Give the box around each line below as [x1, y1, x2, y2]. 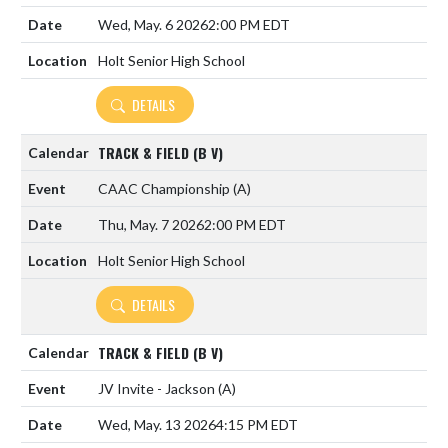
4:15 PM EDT [216, 416, 298, 433]
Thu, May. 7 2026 [98, 216, 204, 233]
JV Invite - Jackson [98, 380, 218, 397]
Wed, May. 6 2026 [98, 16, 208, 33]
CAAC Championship [98, 180, 233, 197]
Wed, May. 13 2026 [98, 416, 216, 433]
